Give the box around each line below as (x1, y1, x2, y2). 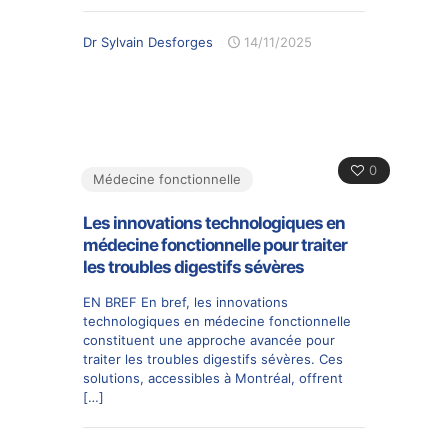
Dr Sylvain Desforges (83, 33, 213, 50)
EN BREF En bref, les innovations (83, 293, 288, 310)
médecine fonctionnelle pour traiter (83, 234, 347, 255)
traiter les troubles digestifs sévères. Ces (83, 350, 343, 367)
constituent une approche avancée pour (83, 331, 335, 348)
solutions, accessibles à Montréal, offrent (83, 369, 343, 386)
